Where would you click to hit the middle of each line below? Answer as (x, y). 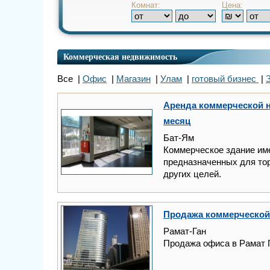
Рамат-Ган (185, 231)
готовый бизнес (225, 78)
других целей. (192, 174)
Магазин (133, 78)
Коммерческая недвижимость (120, 57)
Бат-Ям (179, 137)
